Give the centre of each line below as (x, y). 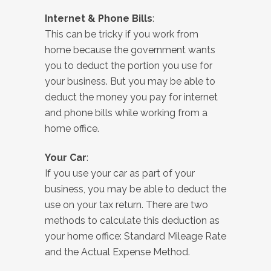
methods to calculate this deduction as (132, 221)
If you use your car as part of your (120, 174)
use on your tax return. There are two (126, 205)
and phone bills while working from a (126, 113)
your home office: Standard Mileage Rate (135, 237)
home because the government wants (130, 50)
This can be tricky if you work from (122, 34)
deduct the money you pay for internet (131, 97)
